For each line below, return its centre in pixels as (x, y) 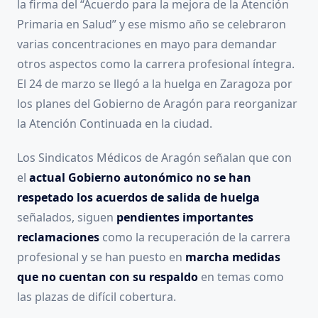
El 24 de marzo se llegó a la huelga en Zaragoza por (155, 84)
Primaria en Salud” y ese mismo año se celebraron (152, 24)
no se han (224, 178)
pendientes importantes (185, 218)
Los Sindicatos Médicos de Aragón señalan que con (154, 158)
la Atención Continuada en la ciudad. (115, 124)
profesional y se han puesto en (101, 257)
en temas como (241, 277)
